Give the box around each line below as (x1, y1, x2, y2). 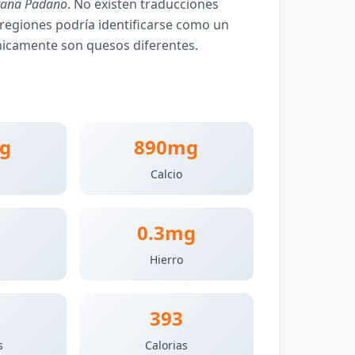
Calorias (144, 338, 188, 353)
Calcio (150, 166, 182, 181)
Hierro (149, 252, 183, 267)
